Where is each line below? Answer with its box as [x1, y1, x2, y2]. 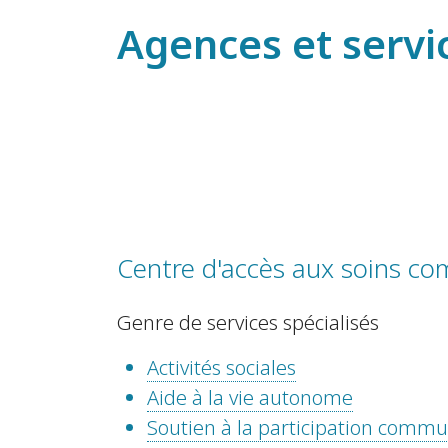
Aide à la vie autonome [147, 384, 353, 412]
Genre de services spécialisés [117, 309, 379, 337]
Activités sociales [147, 354, 296, 382]
